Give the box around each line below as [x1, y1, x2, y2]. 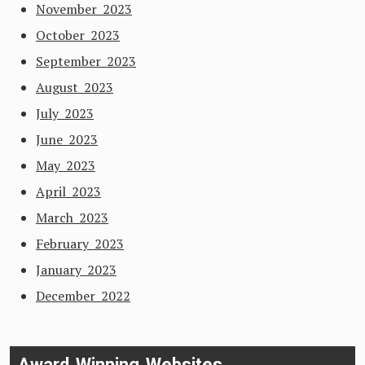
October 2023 [36, 26, 120, 44]
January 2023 [36, 261, 117, 279]
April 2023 [36, 182, 101, 200]
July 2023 [36, 104, 94, 122]
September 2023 [36, 52, 136, 70]
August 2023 [36, 78, 113, 96]
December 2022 [36, 287, 130, 305]
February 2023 [36, 235, 124, 253]
